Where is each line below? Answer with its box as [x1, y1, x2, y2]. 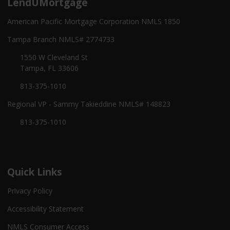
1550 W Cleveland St [20, 52, 88, 63]
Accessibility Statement [7, 204, 84, 214]
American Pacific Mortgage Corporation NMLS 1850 [7, 16, 180, 27]
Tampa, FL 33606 [20, 63, 79, 73]
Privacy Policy [7, 186, 52, 196]
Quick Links [7, 165, 62, 179]
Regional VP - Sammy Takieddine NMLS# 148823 [7, 99, 170, 109]
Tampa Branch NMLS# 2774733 [7, 34, 114, 45]
